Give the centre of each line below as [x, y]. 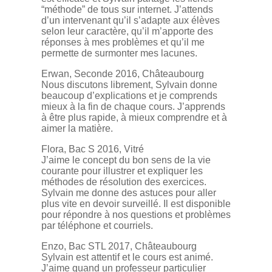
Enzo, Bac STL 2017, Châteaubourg [119, 246]
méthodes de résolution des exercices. [124, 182]
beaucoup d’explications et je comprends [129, 96]
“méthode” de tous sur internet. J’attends [127, 10]
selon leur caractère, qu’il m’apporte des [127, 32]
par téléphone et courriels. [97, 226]
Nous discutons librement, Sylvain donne [129, 85]
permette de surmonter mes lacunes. [119, 53]
